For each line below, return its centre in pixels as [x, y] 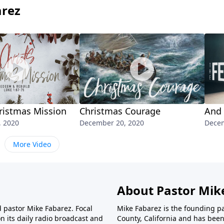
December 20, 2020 [112, 123]
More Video [32, 144]
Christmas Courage [120, 111]
